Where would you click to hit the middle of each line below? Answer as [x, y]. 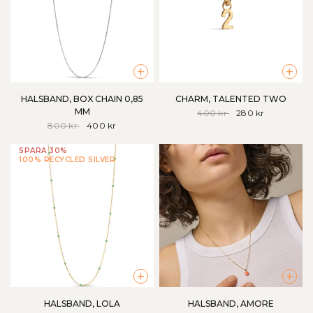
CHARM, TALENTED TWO [231, 99]
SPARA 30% [43, 151]
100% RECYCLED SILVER [67, 160]
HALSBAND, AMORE [231, 304]
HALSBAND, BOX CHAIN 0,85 [82, 99]
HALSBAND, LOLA [82, 304]
